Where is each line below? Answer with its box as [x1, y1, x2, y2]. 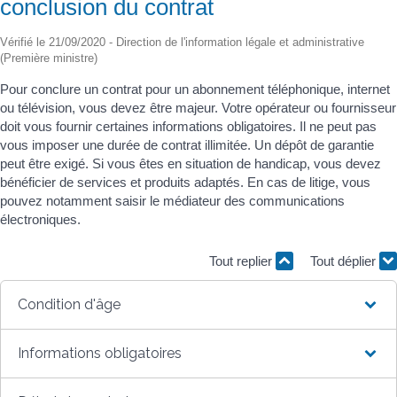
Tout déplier [310, 253, 379, 269]
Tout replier [209, 253, 276, 269]
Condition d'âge [18, 295, 121, 313]
